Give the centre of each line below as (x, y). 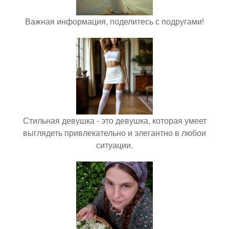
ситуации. (114, 145)
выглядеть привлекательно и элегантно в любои (114, 133)
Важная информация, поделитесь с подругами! (114, 21)
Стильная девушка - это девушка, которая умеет (114, 121)
